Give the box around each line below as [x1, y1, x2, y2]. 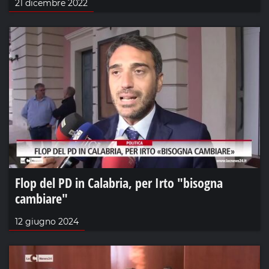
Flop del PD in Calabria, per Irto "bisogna [15, 174, 223, 192]
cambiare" [15, 189, 68, 208]
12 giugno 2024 [15, 216, 79, 228]
